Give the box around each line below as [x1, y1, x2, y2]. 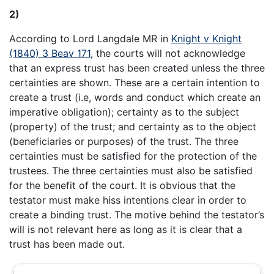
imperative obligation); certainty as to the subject [9, 106, 239, 119]
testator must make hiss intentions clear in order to [9, 194, 246, 207]
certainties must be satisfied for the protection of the [9, 150, 257, 163]
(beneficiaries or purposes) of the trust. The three [9, 135, 239, 148]
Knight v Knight [171, 32, 242, 45]
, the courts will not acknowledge [91, 47, 245, 60]
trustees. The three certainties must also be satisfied [9, 165, 253, 177]
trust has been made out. [9, 238, 125, 251]
